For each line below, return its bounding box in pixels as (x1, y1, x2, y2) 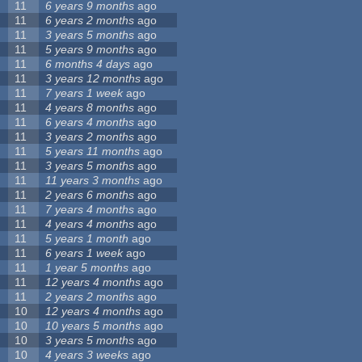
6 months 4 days (45, 57, 131, 71)
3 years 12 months (45, 72, 141, 86)
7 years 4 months (45, 203, 135, 217)
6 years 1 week (45, 246, 124, 260)
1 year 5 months (45, 261, 129, 275)
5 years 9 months (45, 43, 135, 57)
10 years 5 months (45, 319, 141, 333)
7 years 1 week (45, 86, 124, 100)
